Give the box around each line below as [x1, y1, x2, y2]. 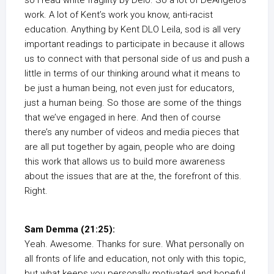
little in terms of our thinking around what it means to [24, 68, 240, 79]
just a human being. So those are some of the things [24, 97, 242, 108]
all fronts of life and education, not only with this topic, [24, 253, 246, 264]
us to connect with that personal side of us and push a [24, 53, 250, 64]
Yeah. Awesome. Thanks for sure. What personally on [24, 239, 244, 250]
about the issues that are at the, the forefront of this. [24, 171, 242, 182]
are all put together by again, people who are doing [24, 141, 235, 152]
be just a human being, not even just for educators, [24, 83, 234, 94]
